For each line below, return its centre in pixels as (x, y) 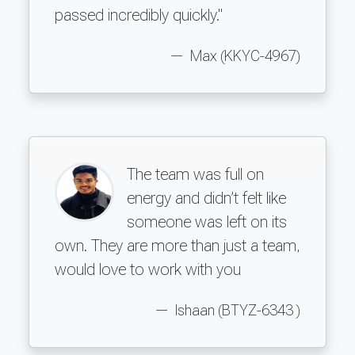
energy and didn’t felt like (206, 198)
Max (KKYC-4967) (244, 56)
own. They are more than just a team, (177, 245)
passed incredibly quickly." (139, 15)
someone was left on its (207, 221)
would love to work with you (148, 269)
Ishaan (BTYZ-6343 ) (236, 310)
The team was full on (195, 174)
